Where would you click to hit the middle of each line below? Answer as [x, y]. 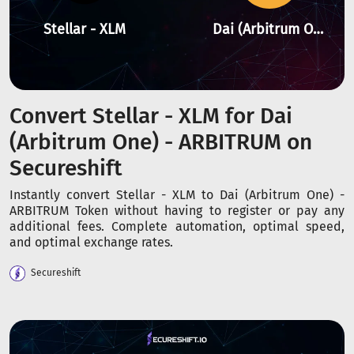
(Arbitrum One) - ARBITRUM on [161, 142]
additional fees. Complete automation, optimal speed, [177, 226]
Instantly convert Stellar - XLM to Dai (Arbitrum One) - [177, 195]
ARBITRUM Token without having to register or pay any [177, 211]
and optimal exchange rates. [91, 242]
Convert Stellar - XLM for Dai [151, 116]
